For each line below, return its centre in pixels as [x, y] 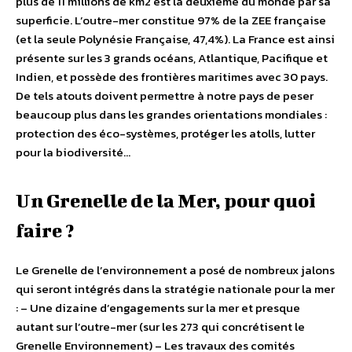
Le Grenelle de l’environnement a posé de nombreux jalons [175, 270]
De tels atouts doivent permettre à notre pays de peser [165, 96]
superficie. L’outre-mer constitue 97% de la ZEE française [171, 20]
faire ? [45, 231]
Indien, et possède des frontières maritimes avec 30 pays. [172, 77]
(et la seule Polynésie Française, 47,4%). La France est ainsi [175, 39]
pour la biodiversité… [73, 152]
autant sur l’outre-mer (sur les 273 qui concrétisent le [160, 327]
